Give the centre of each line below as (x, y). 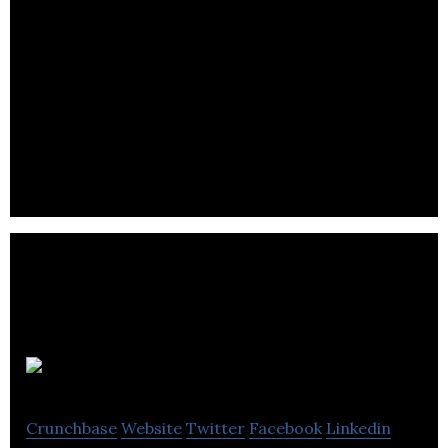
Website (151, 428)
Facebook (285, 428)
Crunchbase (71, 428)
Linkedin (358, 428)
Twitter (215, 428)
